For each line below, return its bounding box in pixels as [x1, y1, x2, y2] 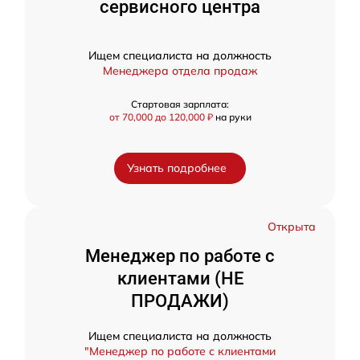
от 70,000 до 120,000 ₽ [108, 111, 215, 123]
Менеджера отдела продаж [103, 63, 257, 78]
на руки [215, 111, 252, 123]
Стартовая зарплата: [131, 98, 229, 110]
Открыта [268, 219, 316, 234]
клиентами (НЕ [117, 268, 243, 288]
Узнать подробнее [127, 161, 227, 175]
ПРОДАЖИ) [131, 291, 229, 311]
